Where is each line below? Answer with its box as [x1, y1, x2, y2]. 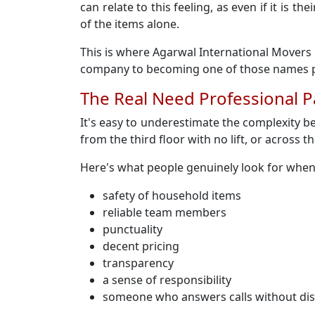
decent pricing [103, 238, 179, 254]
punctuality [103, 221, 162, 237]
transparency [103, 255, 174, 271]
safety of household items [103, 188, 241, 203]
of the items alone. [80, 16, 179, 32]
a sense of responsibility [103, 272, 231, 288]
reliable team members [103, 205, 226, 220]
